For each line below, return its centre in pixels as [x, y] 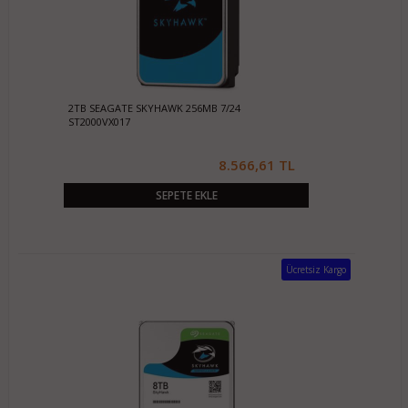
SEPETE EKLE [186, 195]
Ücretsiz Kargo [316, 270]
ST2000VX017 [100, 122]
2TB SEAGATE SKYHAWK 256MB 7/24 [155, 108]
